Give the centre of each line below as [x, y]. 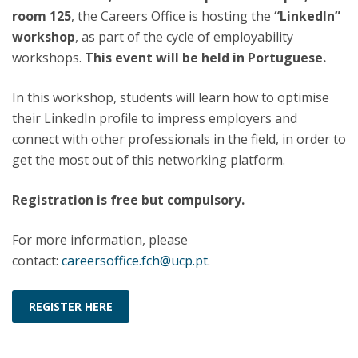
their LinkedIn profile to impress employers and [155, 119]
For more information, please [100, 240]
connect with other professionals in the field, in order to [179, 139]
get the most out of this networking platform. [149, 160]
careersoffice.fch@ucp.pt [135, 261]
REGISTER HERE [71, 307]
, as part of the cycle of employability [184, 37]
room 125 [42, 16]
